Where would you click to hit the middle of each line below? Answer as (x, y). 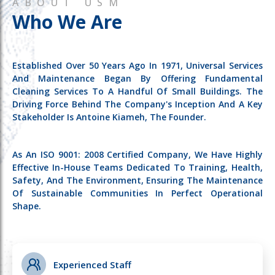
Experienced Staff (92, 265)
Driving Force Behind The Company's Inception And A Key (137, 104)
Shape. (27, 206)
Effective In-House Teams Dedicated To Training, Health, (137, 167)
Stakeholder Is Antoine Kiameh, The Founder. (109, 117)
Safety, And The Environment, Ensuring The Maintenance (137, 180)
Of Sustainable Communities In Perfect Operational (137, 193)
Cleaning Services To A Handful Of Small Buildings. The (137, 91)
